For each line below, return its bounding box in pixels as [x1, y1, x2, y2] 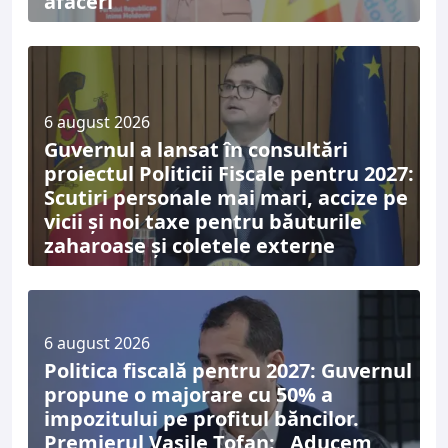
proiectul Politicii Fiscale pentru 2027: [44, 160, 414, 187]
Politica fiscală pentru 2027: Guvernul [44, 356, 412, 384]
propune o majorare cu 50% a [44, 380, 333, 408]
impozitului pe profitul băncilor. [44, 404, 359, 432]
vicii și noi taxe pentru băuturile [44, 208, 362, 235]
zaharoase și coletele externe [44, 232, 335, 259]
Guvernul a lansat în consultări [44, 136, 348, 163]
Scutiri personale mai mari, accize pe [44, 184, 408, 211]
